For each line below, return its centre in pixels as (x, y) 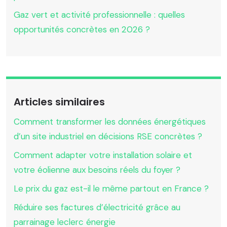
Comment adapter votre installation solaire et (103, 155)
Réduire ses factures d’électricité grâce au (97, 207)
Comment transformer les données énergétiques (110, 121)
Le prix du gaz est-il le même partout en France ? (111, 188)
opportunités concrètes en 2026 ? (82, 29)
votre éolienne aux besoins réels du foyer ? (97, 169)
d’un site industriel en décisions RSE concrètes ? (108, 136)
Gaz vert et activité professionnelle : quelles (99, 14)
